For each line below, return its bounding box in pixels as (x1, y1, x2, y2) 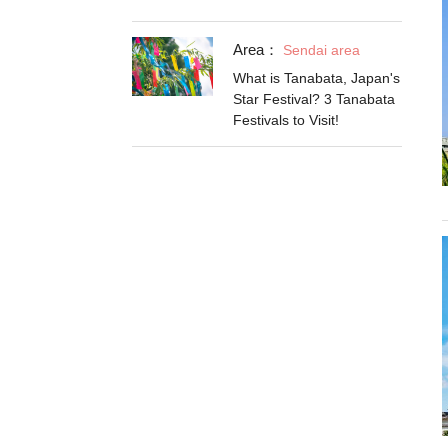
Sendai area (283, 42, 360, 58)
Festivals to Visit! (233, 112, 339, 128)
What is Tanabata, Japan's (233, 70, 400, 86)
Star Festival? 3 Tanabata (233, 91, 395, 107)
